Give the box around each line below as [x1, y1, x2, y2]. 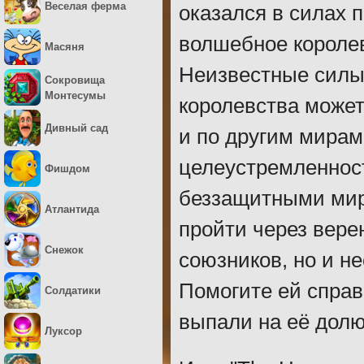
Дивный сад [45, 122, 108, 134]
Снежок [45, 244, 84, 256]
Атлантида [45, 203, 99, 215]
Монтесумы [45, 89, 106, 102]
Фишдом [45, 162, 90, 175]
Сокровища [45, 73, 105, 86]
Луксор [45, 325, 82, 337]
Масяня [45, 41, 84, 53]
